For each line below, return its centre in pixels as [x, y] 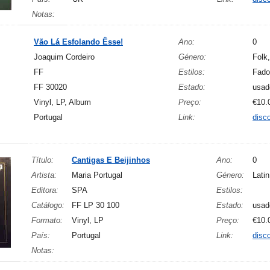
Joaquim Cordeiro [64, 57]
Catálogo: [48, 205]
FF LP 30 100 [96, 205]
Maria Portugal [97, 175]
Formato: [47, 220]
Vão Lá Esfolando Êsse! [78, 42]
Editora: [45, 190]
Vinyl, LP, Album [62, 102]
